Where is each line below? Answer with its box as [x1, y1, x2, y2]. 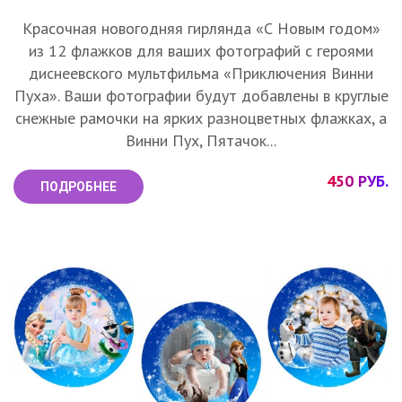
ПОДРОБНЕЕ [40, 179, 117, 195]
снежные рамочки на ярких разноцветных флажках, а [15, 108, 387, 129]
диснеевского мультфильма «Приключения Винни [29, 63, 373, 84]
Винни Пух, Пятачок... [126, 130, 276, 152]
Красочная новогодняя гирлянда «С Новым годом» [22, 18, 380, 39]
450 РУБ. [327, 170, 389, 192]
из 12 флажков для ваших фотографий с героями [29, 40, 373, 62]
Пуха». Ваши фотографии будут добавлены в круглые [13, 85, 389, 107]
